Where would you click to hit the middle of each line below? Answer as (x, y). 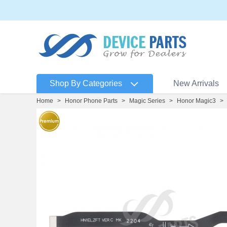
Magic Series (147, 101)
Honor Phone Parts (91, 101)
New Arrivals (196, 83)
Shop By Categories (86, 83)
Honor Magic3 (196, 101)
